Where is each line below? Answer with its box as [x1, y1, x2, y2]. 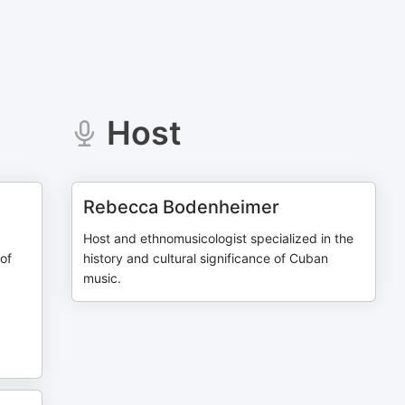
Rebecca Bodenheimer [83, 196, 280, 218]
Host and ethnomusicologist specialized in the [83, 231, 354, 246]
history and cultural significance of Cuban [83, 250, 329, 266]
